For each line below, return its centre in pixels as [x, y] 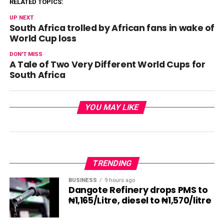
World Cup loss [43, 38]
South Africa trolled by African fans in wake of [112, 28]
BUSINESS [82, 180]
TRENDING [112, 163]
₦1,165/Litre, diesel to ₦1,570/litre [140, 200]
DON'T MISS [26, 54]
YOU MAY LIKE [112, 107]
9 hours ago [119, 180]
